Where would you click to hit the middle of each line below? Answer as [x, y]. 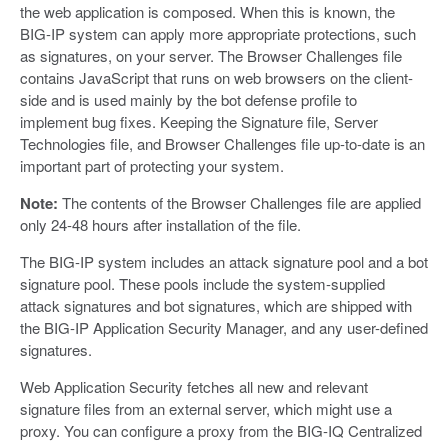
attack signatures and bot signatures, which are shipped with [216, 305]
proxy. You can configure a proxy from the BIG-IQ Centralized [221, 430]
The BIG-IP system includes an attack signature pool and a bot [224, 261]
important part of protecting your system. [152, 165]
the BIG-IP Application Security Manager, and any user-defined [224, 327]
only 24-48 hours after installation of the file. [160, 224]
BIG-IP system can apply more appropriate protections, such [218, 33]
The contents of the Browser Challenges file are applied [239, 202]
